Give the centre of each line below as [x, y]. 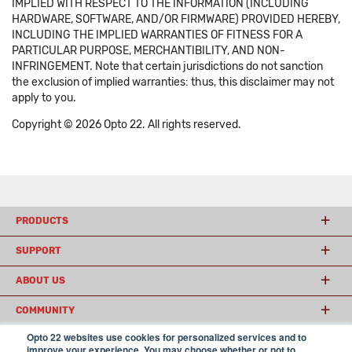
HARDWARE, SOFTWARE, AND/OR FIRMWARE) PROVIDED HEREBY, [176, 19]
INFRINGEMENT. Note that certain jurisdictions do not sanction [167, 66]
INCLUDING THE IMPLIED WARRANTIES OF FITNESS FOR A [157, 35]
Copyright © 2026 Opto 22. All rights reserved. [126, 125]
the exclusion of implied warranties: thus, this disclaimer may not [173, 82]
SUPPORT [38, 251]
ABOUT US [40, 280]
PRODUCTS [42, 221]
